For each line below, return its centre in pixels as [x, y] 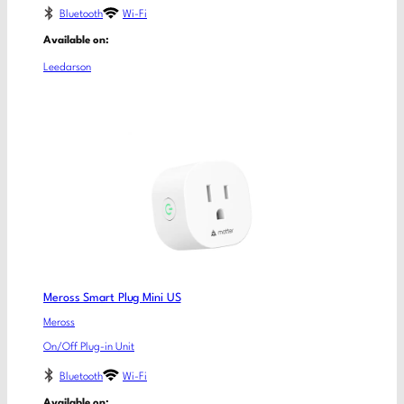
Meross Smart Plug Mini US [112, 298]
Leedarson [67, 67]
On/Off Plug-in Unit [89, 347]
